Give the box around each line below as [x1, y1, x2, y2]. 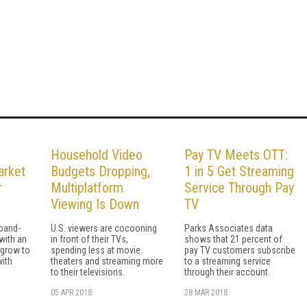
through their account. [184, 266, 270, 278]
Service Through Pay [184, 179, 294, 196]
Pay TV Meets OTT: [184, 146, 288, 163]
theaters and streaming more [51, 255, 163, 267]
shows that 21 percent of [184, 233, 282, 245]
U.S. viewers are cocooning [51, 222, 157, 234]
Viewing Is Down [51, 195, 139, 212]
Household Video [51, 146, 143, 163]
